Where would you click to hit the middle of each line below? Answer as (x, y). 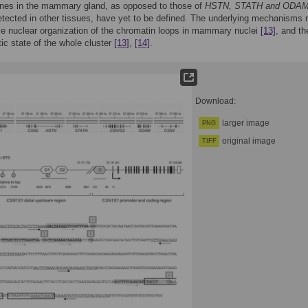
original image (249, 141)
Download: (216, 101)
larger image (246, 123)
